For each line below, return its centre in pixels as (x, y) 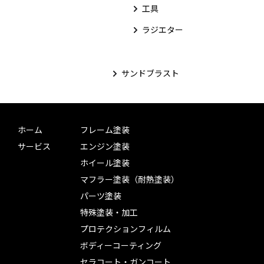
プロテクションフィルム (126, 229)
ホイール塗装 (105, 163)
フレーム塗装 (105, 130)
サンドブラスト (150, 73)
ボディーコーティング (121, 245)
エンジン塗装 (105, 146)
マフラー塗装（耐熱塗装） (130, 179)
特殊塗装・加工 (109, 212)
